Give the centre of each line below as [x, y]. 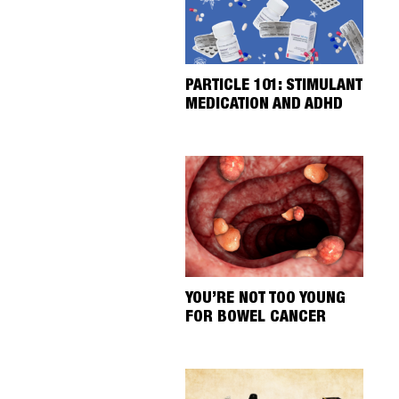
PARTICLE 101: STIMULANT [274, 86]
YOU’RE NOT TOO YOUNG [265, 299]
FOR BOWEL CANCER [256, 318]
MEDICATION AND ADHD [264, 105]
